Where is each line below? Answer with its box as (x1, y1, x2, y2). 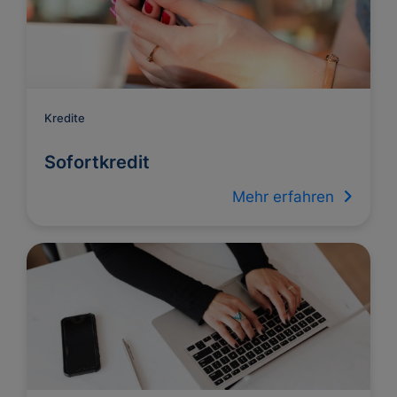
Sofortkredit (44, 152, 150, 173)
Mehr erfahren (232, 188, 343, 206)
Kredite (44, 111, 85, 125)
